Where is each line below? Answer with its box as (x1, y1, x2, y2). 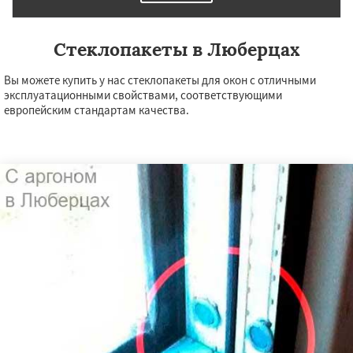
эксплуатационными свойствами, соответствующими (4, 87, 282, 102)
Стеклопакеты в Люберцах (54, 38, 299, 61)
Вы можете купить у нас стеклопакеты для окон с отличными (4, 72, 316, 87)
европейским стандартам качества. (4, 102, 189, 117)
